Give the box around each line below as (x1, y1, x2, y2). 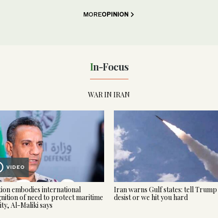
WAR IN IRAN (88, 90, 130, 100)
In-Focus (92, 59, 128, 73)
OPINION (102, 10, 128, 18)
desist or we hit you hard (114, 192, 188, 202)
